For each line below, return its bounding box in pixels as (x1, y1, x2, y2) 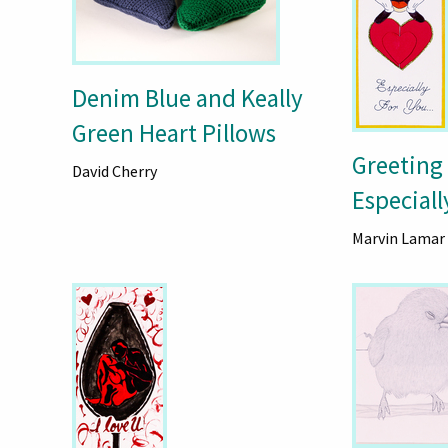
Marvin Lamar (352, 228, 445, 249)
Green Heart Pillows (71, 117, 276, 150)
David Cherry (71, 161, 157, 182)
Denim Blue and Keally (71, 82, 303, 115)
